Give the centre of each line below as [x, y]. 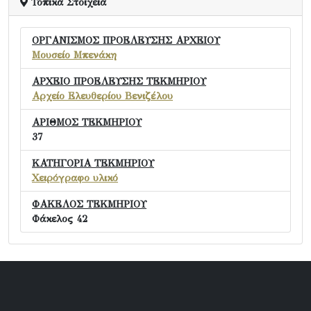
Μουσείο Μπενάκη [74, 54]
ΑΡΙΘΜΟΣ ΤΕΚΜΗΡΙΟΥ [87, 122]
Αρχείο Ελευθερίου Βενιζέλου [102, 95]
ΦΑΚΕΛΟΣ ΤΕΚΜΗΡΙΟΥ [89, 204]
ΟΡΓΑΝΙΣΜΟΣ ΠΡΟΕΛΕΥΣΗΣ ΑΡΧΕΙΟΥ [126, 40]
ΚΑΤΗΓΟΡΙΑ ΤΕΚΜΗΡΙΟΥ [93, 163]
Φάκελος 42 [60, 218]
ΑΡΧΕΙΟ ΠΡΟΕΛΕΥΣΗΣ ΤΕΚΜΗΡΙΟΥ [119, 81]
